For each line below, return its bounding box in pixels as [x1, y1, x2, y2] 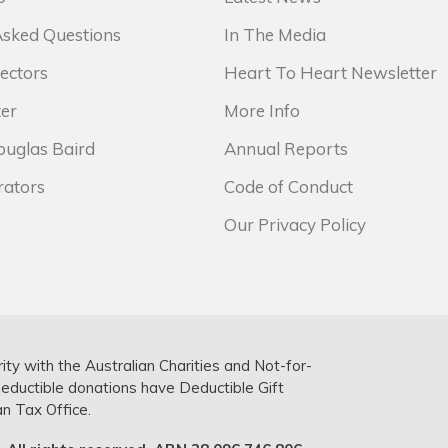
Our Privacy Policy [224, 214, 366, 235]
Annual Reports [224, 138, 348, 159]
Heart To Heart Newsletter [224, 62, 437, 83]
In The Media [224, 24, 326, 45]
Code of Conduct [224, 176, 353, 197]
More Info [224, 100, 300, 121]
